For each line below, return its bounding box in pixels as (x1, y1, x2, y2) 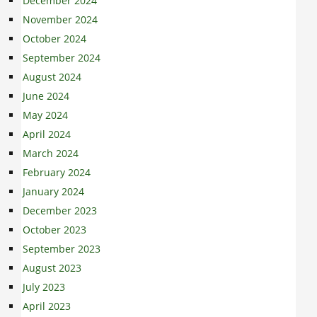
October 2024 (23, 31, 86, 45)
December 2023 (23, 203, 97, 217)
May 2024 (23, 108, 68, 122)
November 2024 (23, 12, 98, 26)
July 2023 (23, 279, 65, 294)
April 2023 (23, 299, 71, 313)
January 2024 (23, 184, 84, 198)
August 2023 (23, 260, 81, 275)
